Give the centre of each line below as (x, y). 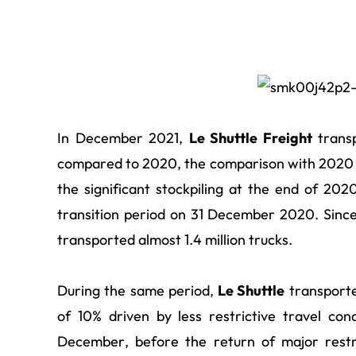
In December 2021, (123, 138)
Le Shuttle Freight (250, 138)
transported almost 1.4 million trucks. (175, 240)
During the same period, (138, 291)
